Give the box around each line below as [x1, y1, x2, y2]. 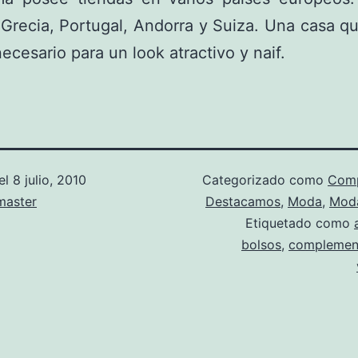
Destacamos [205, 193, 280, 209]
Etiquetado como [245, 215, 354, 231]
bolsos [241, 237, 281, 253]
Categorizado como [202, 172, 328, 188]
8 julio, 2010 [13, 172, 86, 188]
